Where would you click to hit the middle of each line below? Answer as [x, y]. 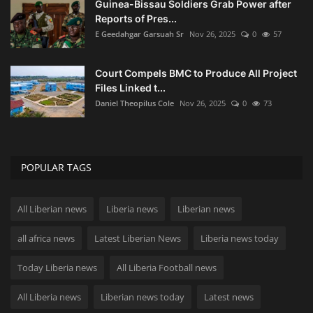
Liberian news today [143, 297]
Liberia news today [240, 239]
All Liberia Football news [167, 268]
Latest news [229, 297]
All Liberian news [52, 209]
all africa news [46, 239]
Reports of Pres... [136, 19]
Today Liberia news [57, 268]
